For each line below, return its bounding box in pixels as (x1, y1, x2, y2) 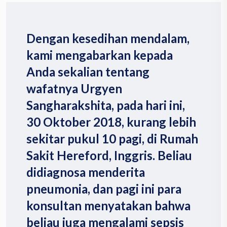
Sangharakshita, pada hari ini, (26, 97, 185, 112)
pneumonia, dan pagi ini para (26, 181, 181, 196)
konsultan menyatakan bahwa (26, 198, 191, 213)
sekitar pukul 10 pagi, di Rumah (26, 131, 198, 146)
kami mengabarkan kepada (26, 47, 173, 62)
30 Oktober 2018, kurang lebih (26, 114, 196, 129)
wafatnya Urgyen (26, 81, 122, 96)
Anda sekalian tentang (26, 64, 149, 79)
